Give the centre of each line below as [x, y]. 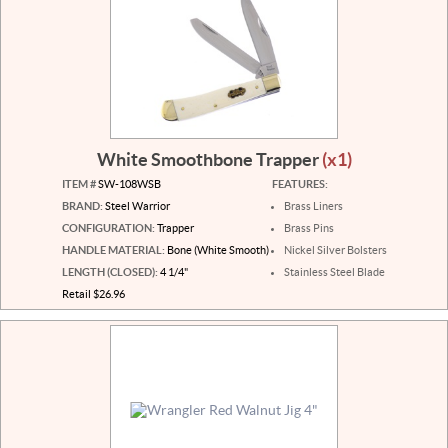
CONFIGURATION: [108, 227]
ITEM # [78, 183]
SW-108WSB [128, 183]
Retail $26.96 [93, 293]
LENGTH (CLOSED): [109, 271]
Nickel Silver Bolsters [335, 249]
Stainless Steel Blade [334, 271]
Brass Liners [313, 205]
